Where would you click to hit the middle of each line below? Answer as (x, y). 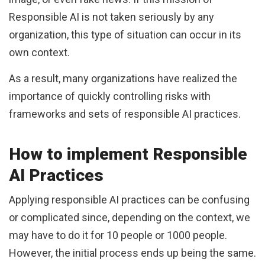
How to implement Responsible (128, 154)
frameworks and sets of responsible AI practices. (125, 114)
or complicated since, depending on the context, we (130, 218)
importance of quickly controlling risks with (110, 96)
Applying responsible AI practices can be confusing (129, 200)
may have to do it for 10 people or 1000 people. (118, 235)
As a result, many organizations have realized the (123, 79)
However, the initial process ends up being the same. (132, 253)
